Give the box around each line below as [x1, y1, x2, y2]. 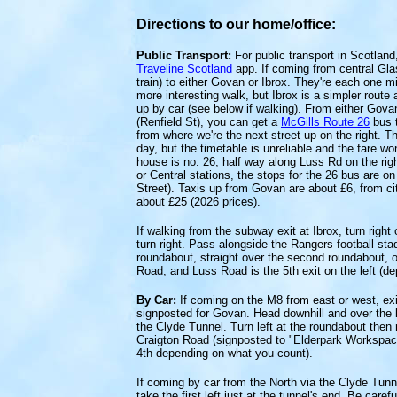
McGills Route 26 [281, 115, 370, 128]
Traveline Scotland [136, 62, 232, 75]
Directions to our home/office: [136, 17, 336, 32]
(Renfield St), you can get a [136, 115, 281, 128]
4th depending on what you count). [136, 346, 316, 360]
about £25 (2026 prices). [136, 195, 261, 208]
